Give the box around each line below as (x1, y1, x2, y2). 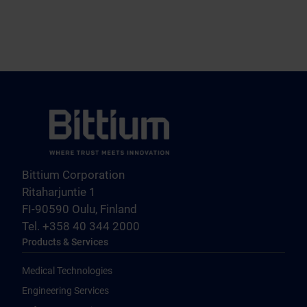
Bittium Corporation (22, 168, 125, 182)
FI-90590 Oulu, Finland (22, 202, 137, 216)
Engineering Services (22, 285, 109, 296)
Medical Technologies (22, 265, 112, 276)
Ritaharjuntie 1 (22, 185, 96, 199)
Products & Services (22, 236, 108, 247)
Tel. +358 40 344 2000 (22, 219, 140, 233)
